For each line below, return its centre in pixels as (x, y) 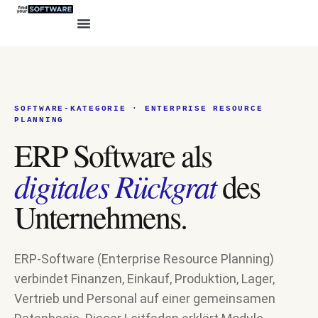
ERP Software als (113, 155)
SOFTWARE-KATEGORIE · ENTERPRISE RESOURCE (139, 109)
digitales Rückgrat (115, 186)
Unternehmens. (101, 216)
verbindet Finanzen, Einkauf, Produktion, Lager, (144, 279)
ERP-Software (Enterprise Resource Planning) (144, 259)
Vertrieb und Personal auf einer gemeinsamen (145, 298)
